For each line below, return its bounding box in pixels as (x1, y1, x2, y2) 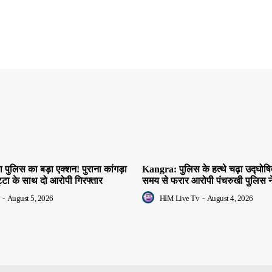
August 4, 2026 (206, 194, 253, 203)
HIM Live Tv (159, 194, 199, 203)
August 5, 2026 (7, 194, 53, 203)
